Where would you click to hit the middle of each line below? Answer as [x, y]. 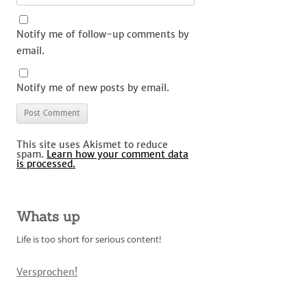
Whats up [48, 216]
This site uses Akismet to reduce [92, 145]
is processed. [46, 164]
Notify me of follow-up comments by [103, 34]
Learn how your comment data [118, 154]
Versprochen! [47, 272]
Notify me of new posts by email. [93, 88]
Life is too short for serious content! [89, 239]
